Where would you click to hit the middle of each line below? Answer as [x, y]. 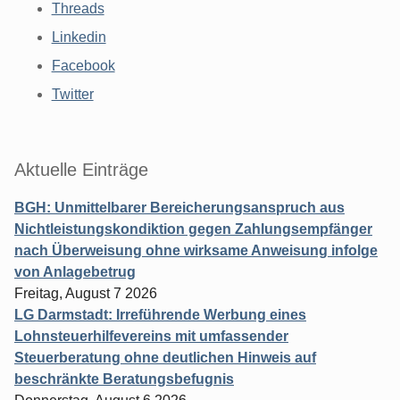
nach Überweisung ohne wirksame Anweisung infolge [196, 250]
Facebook [83, 65]
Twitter [72, 94]
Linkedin [79, 37]
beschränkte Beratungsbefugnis [124, 379]
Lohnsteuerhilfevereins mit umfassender [151, 336]
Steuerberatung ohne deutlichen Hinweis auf [165, 357]
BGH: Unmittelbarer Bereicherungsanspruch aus [179, 207]
